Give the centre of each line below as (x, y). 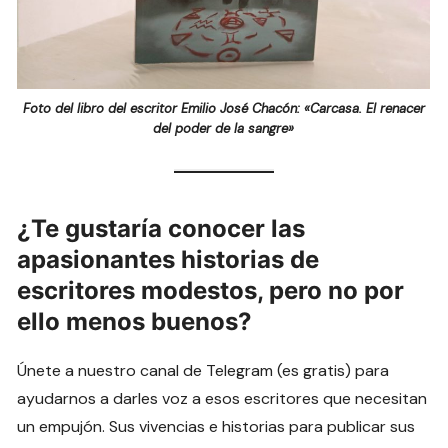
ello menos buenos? (135, 322)
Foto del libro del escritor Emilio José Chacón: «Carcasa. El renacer (223, 109)
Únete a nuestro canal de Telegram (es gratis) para (203, 371)
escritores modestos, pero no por (211, 291)
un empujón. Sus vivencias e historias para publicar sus (216, 427)
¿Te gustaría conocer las (161, 229)
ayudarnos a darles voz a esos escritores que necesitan (222, 399)
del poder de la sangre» (224, 129)
